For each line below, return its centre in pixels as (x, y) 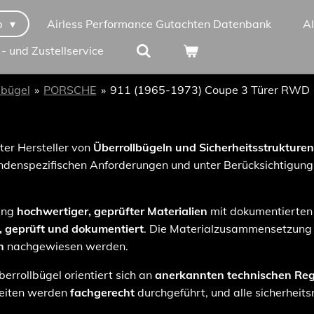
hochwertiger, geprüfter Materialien (112, 211)
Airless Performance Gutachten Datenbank (159, 24)
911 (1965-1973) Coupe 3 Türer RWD (210, 90)
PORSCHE (70, 90)
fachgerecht (102, 292)
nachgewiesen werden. (66, 246)
